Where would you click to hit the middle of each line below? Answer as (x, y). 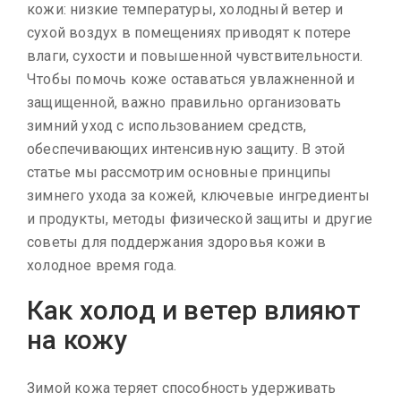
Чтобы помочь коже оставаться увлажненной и (191, 80)
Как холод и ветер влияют (194, 311)
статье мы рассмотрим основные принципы (179, 173)
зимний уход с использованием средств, (167, 126)
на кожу (77, 340)
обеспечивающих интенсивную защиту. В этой (186, 149)
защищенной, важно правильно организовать (184, 103)
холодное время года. (102, 266)
